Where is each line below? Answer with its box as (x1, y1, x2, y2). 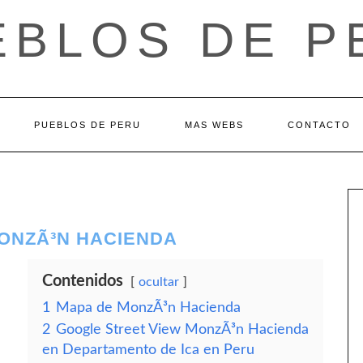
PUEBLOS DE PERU (33, 120, 141, 130)
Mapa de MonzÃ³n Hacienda (56, 301, 241, 314)
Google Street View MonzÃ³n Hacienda (56, 322, 309, 336)
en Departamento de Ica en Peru (42, 343, 254, 357)
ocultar (139, 275, 179, 288)
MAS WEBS (184, 120, 244, 130)
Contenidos (42, 273, 123, 289)
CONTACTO (287, 120, 351, 130)
